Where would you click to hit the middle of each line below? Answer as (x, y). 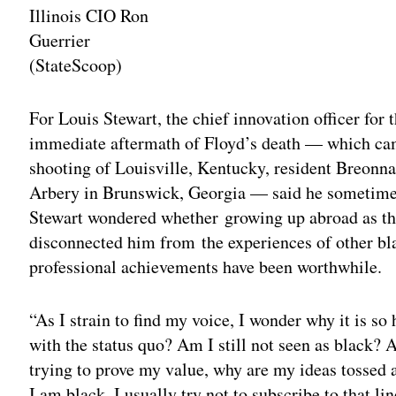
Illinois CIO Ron (89, 15)
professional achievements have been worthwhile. (206, 266)
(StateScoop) (76, 65)
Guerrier (60, 40)
